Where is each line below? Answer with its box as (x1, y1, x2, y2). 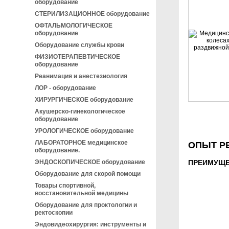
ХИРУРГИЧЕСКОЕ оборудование (35, 96, 133, 103)
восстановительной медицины (35, 190, 128, 197)
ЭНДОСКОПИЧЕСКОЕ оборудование (35, 158, 145, 166)
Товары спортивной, (35, 182, 96, 189)
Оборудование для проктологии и (35, 201, 137, 209)
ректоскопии (35, 209, 73, 216)
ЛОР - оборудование (35, 84, 96, 91)
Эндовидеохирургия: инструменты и (35, 221, 146, 228)
